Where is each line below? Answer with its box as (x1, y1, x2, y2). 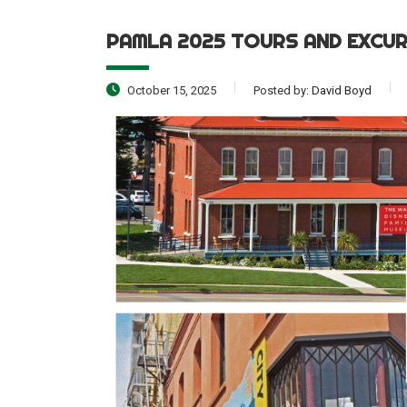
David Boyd (312, 84, 372, 98)
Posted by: (253, 84, 312, 98)
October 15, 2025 (124, 84, 216, 98)
